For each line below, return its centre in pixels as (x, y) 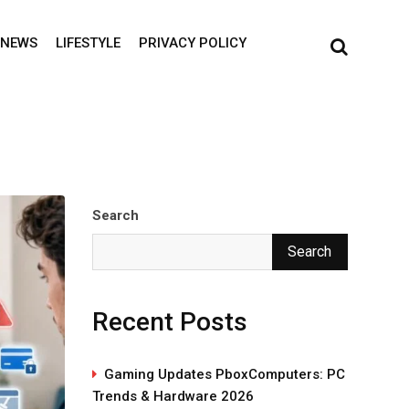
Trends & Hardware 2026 (173, 396)
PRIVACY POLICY (192, 43)
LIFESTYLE (88, 43)
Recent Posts (170, 322)
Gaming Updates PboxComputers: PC (225, 374)
